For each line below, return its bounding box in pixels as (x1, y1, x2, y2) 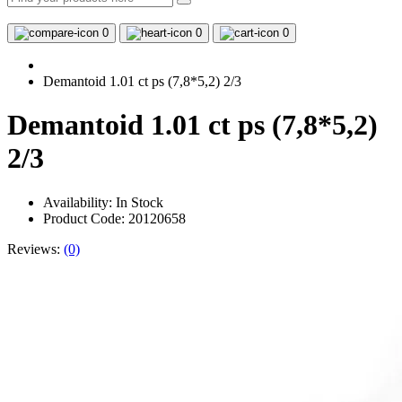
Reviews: (7, 240, 64, 257)
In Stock (116, 194, 163, 210)
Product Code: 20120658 (43, 210, 186, 226)
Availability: (43, 194, 116, 210)
